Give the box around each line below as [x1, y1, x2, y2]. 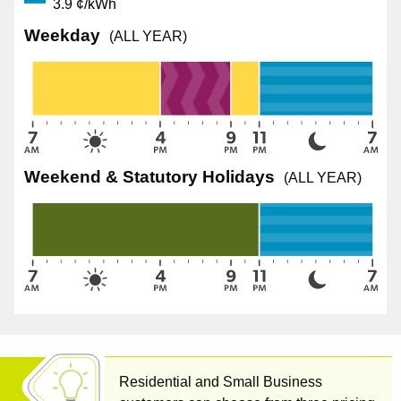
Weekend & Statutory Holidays [24, 166, 276, 186]
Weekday [24, 26, 101, 46]
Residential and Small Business [119, 374, 322, 390]
